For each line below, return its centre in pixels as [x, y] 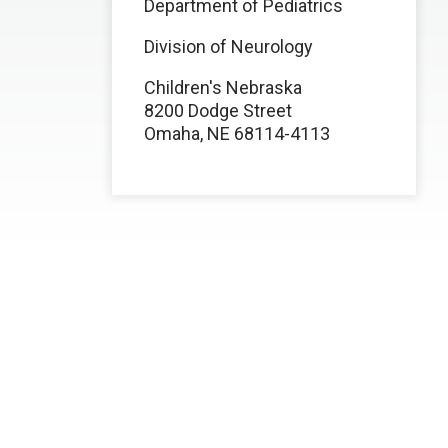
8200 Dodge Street [218, 110]
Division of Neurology [228, 46]
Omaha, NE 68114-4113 [237, 133]
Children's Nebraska [223, 87]
